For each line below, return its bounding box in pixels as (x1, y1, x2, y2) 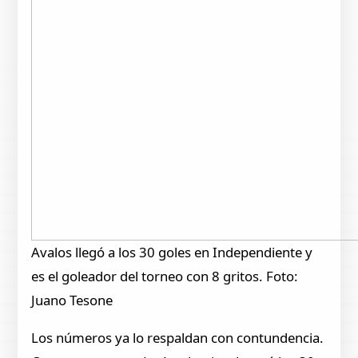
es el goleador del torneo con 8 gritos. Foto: (31, 267, 299, 286)
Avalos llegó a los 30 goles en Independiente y (31, 243, 313, 262)
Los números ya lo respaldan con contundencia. (31, 328, 324, 348)
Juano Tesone (31, 291, 113, 310)
